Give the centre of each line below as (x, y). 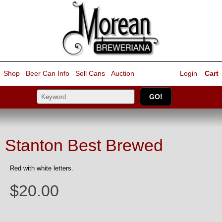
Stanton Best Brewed (84, 145)
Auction (123, 74)
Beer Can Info (48, 74)
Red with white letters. (42, 168)
